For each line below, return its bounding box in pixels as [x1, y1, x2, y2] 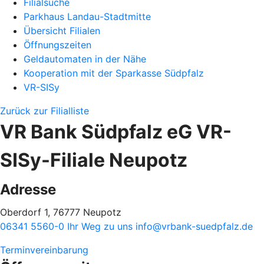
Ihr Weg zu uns [67, 220, 136, 232]
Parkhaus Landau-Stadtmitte [24, 11, 151, 22]
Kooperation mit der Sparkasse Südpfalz [24, 67, 204, 79]
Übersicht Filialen [24, 25, 100, 37]
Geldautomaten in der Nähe [24, 53, 146, 65]
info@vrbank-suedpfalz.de [136, 220, 253, 232]
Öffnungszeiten [24, 39, 91, 51]
